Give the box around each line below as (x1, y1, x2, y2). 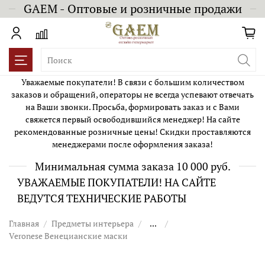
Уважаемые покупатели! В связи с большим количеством (21, 76, 244, 88)
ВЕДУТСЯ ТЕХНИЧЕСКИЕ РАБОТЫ (17, 190, 186, 205)
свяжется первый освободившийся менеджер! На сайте (25, 113, 240, 125)
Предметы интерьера (51, 217, 134, 229)
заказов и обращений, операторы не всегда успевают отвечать (11, 88, 254, 100)
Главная (9, 217, 39, 229)
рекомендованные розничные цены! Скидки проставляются (14, 125, 251, 137)
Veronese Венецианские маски (9, 230, 128, 241)
